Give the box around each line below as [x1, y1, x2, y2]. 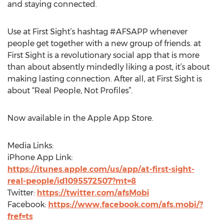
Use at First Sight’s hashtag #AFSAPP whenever [7, 27, 188, 36]
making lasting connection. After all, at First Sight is [7, 74, 202, 83]
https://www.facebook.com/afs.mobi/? [48, 200, 203, 209]
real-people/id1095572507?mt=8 [7, 176, 136, 186]
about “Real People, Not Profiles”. [7, 86, 133, 95]
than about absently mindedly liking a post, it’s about [7, 62, 210, 72]
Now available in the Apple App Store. [7, 113, 153, 123]
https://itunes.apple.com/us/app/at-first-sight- [7, 165, 194, 174]
